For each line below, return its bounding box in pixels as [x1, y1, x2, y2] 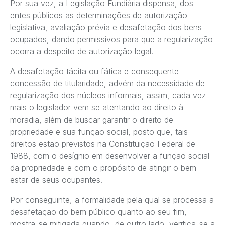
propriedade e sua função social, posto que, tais [10, 127, 188, 137]
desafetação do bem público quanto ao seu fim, [10, 207, 187, 217]
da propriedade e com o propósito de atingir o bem [10, 163, 196, 173]
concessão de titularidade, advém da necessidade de [10, 78, 205, 89]
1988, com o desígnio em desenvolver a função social [10, 151, 209, 161]
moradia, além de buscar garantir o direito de [10, 115, 173, 125]
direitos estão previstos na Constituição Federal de [10, 139, 195, 149]
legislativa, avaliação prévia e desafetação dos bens [10, 22, 202, 33]
